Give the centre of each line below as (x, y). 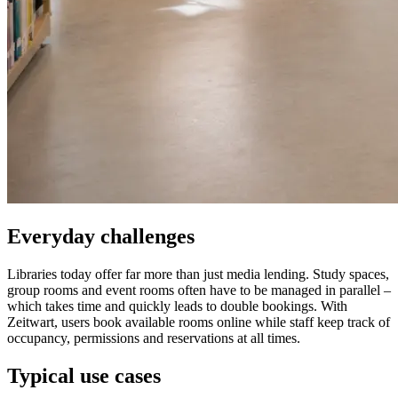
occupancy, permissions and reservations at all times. (154, 338)
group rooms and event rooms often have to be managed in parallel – (199, 291)
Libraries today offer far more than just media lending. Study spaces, (198, 275)
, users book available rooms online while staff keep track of (222, 322)
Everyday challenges (101, 237)
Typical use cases (84, 376)
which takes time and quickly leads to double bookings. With (177, 306)
